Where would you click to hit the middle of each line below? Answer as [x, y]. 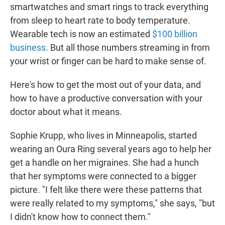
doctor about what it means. [66, 112]
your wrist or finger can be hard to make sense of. [108, 61]
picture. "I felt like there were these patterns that [106, 190]
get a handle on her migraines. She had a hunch [104, 163]
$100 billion [175, 34]
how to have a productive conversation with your [106, 98]
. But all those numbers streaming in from [128, 48]
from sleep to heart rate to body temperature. [100, 21]
